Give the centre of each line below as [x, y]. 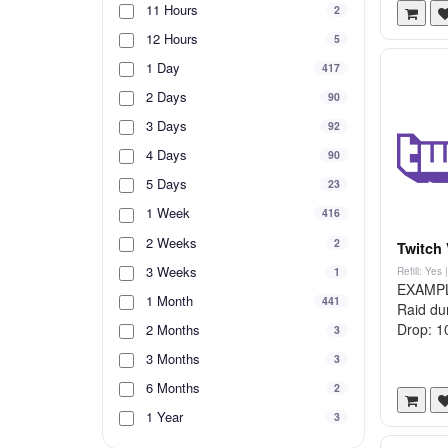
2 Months [171, 329]
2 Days [164, 97]
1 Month [167, 300]
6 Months [171, 388]
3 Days [164, 126]
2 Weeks [169, 242]
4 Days [164, 155]
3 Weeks [169, 271]
